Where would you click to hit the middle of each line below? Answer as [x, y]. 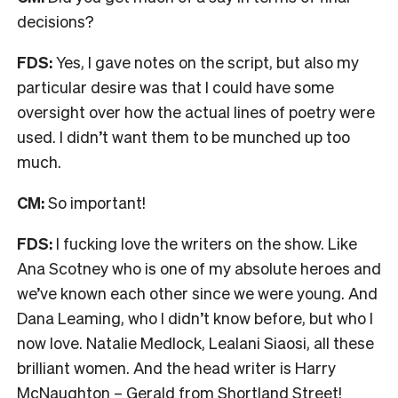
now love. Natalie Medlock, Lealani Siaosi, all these [195, 342]
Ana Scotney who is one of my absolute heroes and [199, 267]
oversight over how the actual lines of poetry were [196, 111]
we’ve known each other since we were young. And [197, 292]
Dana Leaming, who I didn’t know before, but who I [195, 317]
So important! [95, 202]
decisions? [56, 20]
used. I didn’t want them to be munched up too [183, 136]
